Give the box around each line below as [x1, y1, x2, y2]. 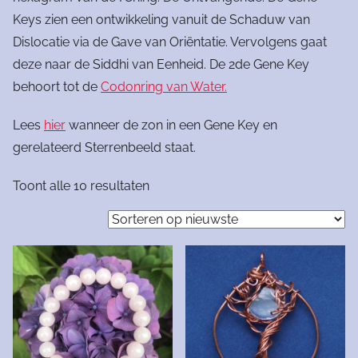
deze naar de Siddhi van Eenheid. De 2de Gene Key [13, 57, 309, 72]
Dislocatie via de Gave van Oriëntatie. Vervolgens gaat [13, 34, 327, 50]
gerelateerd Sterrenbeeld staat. [13, 140, 196, 155]
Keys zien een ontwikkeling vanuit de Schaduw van [13, 12, 310, 27]
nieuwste [149, 222, 201, 237]
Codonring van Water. [101, 79, 227, 94]
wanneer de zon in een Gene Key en [66, 117, 277, 133]
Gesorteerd [149, 177, 215, 193]
